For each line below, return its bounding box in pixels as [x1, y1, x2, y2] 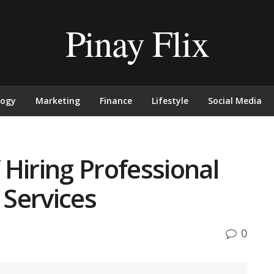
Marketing [35, 95, 80, 106]
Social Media [208, 95, 262, 106]
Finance [100, 95, 132, 106]
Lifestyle [152, 95, 188, 106]
